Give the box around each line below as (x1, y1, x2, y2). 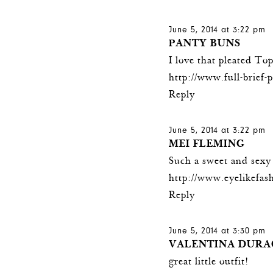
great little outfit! (169, 256, 249, 268)
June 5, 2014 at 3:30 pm (169, 226, 266, 236)
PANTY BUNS (169, 38, 241, 50)
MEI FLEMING (169, 138, 246, 151)
